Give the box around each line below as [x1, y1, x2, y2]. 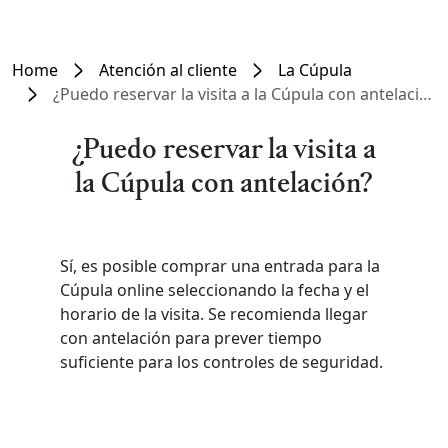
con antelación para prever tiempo [60, 327, 322, 349]
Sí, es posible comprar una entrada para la [60, 255, 380, 277]
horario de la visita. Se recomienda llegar [60, 303, 368, 325]
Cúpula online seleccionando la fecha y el [60, 279, 369, 301]
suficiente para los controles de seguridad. [60, 351, 383, 373]
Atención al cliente [99, 59, 237, 81]
